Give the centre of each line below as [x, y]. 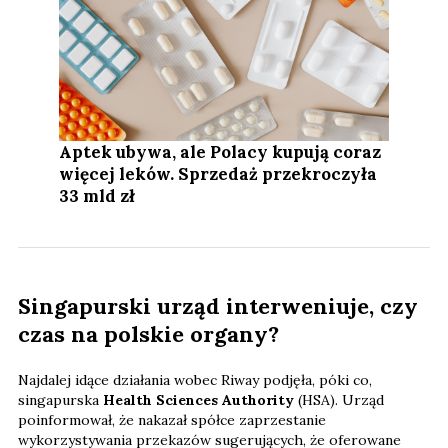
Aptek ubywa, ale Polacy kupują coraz [220, 152]
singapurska [60, 400]
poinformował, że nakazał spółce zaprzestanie [172, 420]
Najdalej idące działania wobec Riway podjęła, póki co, [195, 380]
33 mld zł [97, 196]
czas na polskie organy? [148, 334]
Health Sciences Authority [200, 400]
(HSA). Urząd [341, 400]
